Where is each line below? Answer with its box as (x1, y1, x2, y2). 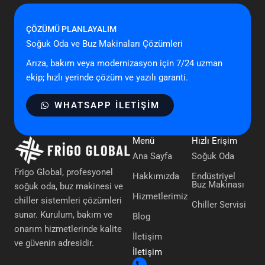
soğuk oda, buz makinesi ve (14, 180, 123, 192)
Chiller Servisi (192, 199, 246, 211)
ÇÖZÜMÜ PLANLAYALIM (26, 24, 117, 34)
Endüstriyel (192, 171, 235, 182)
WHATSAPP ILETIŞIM (54, 99, 160, 111)
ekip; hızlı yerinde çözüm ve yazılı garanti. (26, 72, 188, 83)
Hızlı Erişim (192, 135, 237, 147)
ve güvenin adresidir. (14, 237, 94, 248)
